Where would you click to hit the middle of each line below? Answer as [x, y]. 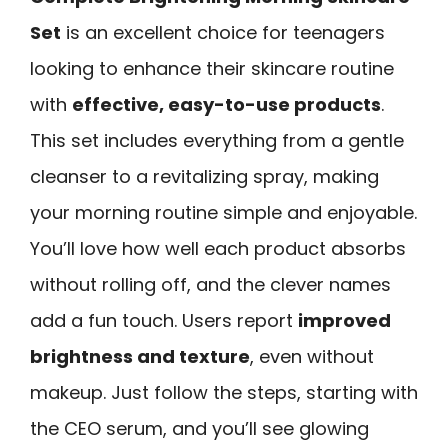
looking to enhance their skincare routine [212, 68]
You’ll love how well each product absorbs [218, 248]
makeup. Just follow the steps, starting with [224, 392]
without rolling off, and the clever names [210, 284]
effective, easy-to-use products [226, 104]
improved [344, 320]
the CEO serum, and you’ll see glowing [199, 428]
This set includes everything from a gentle [217, 140]
